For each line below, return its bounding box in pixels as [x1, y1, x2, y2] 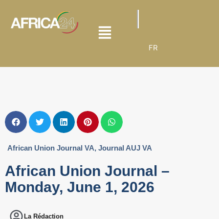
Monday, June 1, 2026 [5, 179, 154, 195]
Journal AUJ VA [98, 144, 152, 152]
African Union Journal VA [7, 144, 94, 152]
